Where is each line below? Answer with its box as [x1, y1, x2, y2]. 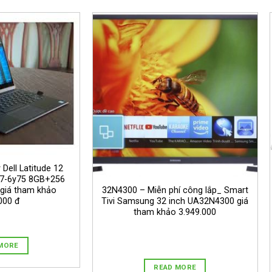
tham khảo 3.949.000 [134, 206, 217, 217]
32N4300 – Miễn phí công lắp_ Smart [101, 185, 248, 195]
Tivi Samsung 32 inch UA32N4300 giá [101, 195, 249, 206]
